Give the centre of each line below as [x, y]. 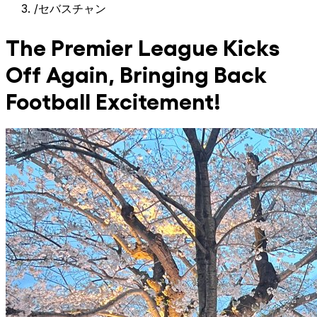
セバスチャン [72, 9]
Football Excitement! [113, 99]
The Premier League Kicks [143, 46]
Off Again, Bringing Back [136, 73]
